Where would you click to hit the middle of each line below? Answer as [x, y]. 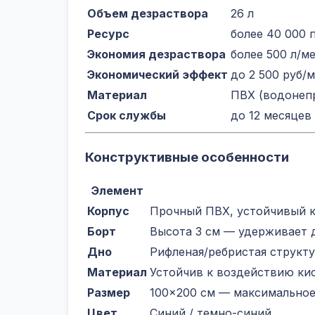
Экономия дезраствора [156, 54]
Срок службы [127, 115]
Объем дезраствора [148, 13]
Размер [109, 293]
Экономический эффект [157, 74]
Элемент [117, 191]
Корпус [108, 211]
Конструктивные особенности [187, 157]
